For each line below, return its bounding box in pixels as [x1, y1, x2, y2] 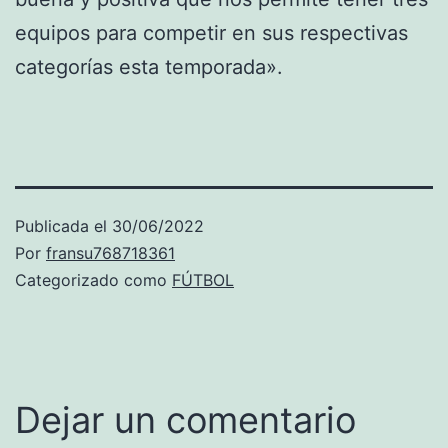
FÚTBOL [172, 269, 234, 290]
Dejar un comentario [15, 397, 356, 442]
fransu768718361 [46, 242, 175, 263]
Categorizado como [15, 269, 172, 290]
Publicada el [15, 215, 112, 236]
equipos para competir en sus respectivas [15, 20, 408, 45]
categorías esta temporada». [15, 54, 283, 79]
